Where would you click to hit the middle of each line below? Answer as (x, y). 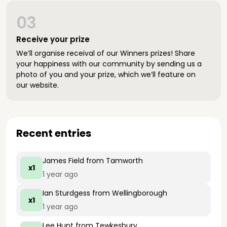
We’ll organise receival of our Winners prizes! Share (106, 53)
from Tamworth (113, 161)
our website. (37, 85)
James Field (63, 161)
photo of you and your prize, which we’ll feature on (106, 74)
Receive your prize (53, 39)
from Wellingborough (129, 193)
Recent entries (54, 133)
